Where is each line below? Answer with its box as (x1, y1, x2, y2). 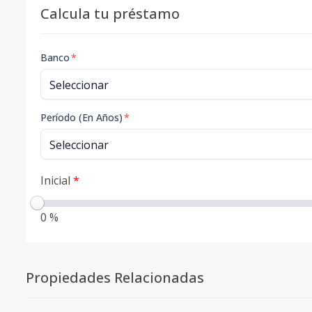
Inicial (40, 173, 73, 188)
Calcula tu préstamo (40, 4, 180, 23)
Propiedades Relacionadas (26, 268, 204, 287)
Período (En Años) (40, 111, 123, 124)
